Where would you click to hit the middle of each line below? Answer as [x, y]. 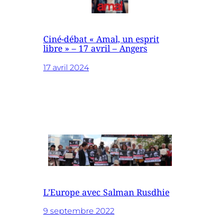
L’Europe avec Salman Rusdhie [106, 192]
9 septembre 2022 [79, 211]
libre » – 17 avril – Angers [95, 48]
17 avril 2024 [66, 67]
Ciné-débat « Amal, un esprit [101, 39]
